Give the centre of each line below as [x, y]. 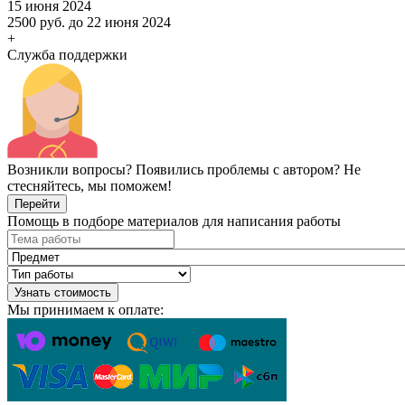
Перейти [37, 203]
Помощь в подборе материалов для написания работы [174, 221]
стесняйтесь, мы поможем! [89, 185]
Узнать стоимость [63, 292]
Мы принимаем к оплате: [85, 309]
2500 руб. [36, 22]
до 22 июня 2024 [120, 22]
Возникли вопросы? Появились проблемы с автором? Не [184, 169]
